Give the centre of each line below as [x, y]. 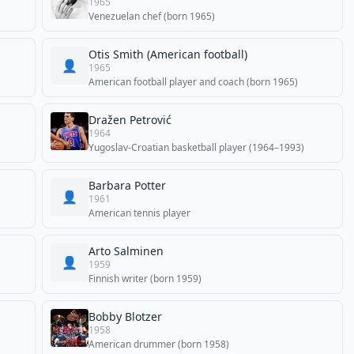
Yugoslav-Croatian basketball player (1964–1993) [196, 147]
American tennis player [139, 213]
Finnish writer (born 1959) [145, 279]
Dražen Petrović [130, 120]
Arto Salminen [126, 251]
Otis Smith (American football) [168, 54]
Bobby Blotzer [125, 316]
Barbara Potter [127, 185]
